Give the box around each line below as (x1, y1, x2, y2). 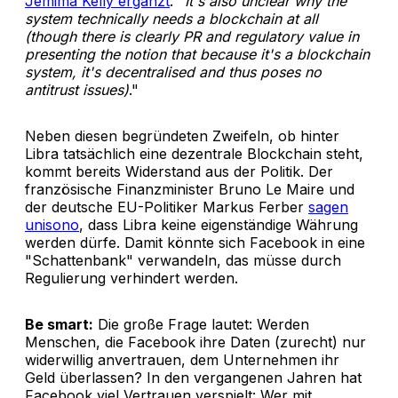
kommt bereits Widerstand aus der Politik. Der (25, 162, 333, 180)
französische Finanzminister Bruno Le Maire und (25, 179, 354, 198)
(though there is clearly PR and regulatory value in (25, 27, 359, 45)
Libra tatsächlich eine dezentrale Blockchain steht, (25, 144, 363, 163)
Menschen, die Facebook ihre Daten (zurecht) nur (25, 332, 366, 351)
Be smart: (25, 314, 93, 333)
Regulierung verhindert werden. (25, 268, 238, 287)
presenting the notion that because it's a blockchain (25, 44, 370, 63)
